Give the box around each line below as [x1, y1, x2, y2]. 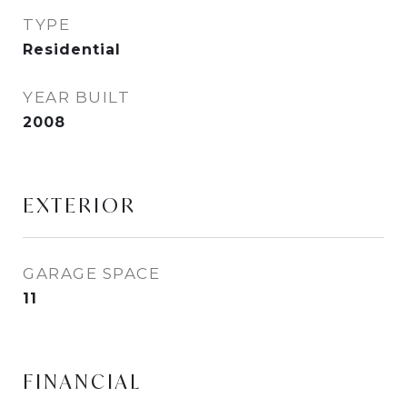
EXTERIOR [23, 193, 136, 218]
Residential [23, 41, 121, 58]
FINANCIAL [23, 369, 142, 394]
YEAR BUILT [23, 88, 130, 106]
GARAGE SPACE [23, 264, 160, 283]
